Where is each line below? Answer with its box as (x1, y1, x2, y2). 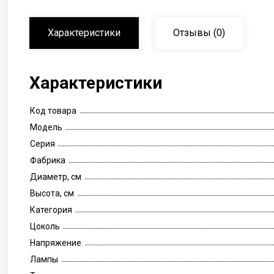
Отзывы (173, 27, 211, 39)
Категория (30, 205, 72, 215)
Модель (30, 122, 62, 132)
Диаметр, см (30, 172, 81, 182)
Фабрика (30, 155, 65, 165)
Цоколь (30, 221, 60, 231)
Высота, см (30, 188, 74, 198)
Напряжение (30, 238, 81, 248)
